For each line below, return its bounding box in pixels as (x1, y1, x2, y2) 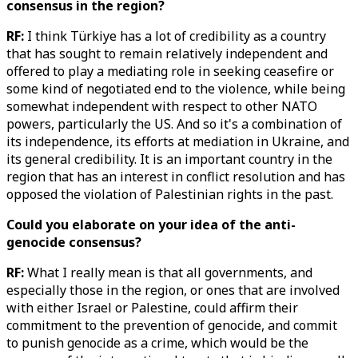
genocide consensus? (6, 233, 141, 251)
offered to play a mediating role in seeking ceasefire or (6, 62, 334, 80)
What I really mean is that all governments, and (24, 264, 312, 281)
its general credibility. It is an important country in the (6, 150, 332, 168)
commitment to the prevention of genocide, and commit (6, 316, 337, 334)
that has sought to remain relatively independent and (6, 45, 328, 62)
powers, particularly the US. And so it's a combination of (6, 115, 342, 133)
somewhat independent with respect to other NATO (6, 97, 317, 115)
